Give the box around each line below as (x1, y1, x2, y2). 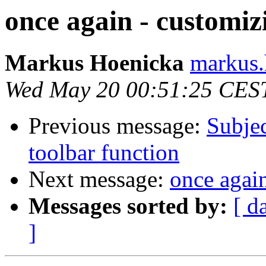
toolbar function (28, 140, 179, 166)
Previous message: (28, 113, 207, 139)
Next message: (28, 166, 170, 192)
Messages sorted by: (28, 193, 227, 219)
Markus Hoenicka (5, 50, 184, 76)
